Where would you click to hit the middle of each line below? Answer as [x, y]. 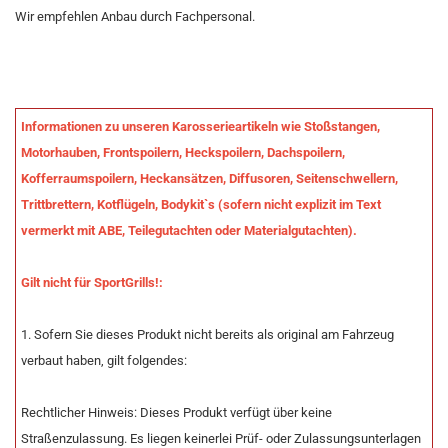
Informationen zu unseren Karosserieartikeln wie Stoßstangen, [200, 126]
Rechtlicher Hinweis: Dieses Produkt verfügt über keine [176, 412]
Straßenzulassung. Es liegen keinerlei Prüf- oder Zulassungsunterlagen [221, 438]
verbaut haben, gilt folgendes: [104, 360]
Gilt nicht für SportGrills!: [92, 282]
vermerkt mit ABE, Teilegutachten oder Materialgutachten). [189, 230]
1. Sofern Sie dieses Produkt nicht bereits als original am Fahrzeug [207, 334]
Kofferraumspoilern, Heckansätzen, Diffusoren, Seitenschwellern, [209, 178]
